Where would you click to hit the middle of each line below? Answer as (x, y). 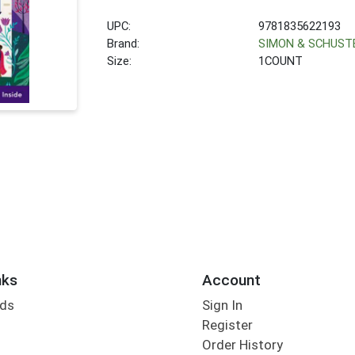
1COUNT (281, 61)
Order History (242, 345)
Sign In (222, 305)
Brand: (124, 43)
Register (227, 325)
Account (231, 280)
